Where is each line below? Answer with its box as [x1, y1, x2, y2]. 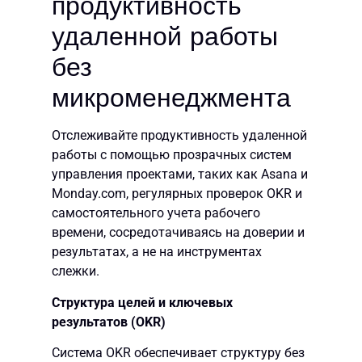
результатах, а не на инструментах [52, 244, 262, 260]
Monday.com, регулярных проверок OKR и [52, 186, 302, 202]
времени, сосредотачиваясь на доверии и [52, 225, 305, 241]
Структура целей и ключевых [52, 294, 233, 310]
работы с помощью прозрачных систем [52, 147, 292, 163]
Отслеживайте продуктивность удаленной [52, 128, 307, 144]
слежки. [52, 263, 99, 280]
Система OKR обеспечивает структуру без [52, 344, 305, 360]
